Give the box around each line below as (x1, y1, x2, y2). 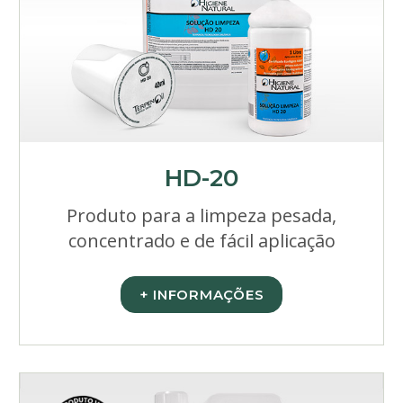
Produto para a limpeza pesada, (67, 203, 336, 228)
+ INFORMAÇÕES (139, 286, 264, 303)
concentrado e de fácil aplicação (67, 228, 336, 253)
